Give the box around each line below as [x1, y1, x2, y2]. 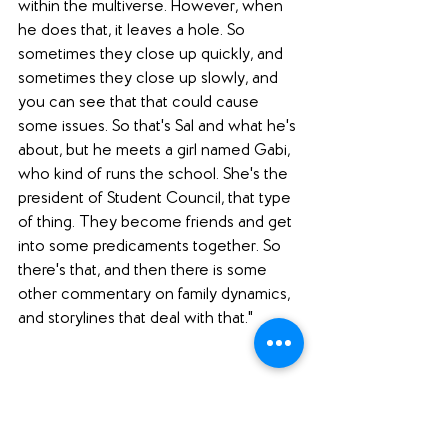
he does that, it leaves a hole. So [18, 22, 249, 40]
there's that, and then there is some [18, 262, 271, 280]
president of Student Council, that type [18, 190, 295, 208]
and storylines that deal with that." [18, 310, 253, 328]
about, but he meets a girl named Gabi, [18, 142, 294, 160]
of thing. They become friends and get [18, 214, 296, 232]
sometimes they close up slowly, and [18, 70, 282, 88]
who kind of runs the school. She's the [18, 166, 292, 184]
